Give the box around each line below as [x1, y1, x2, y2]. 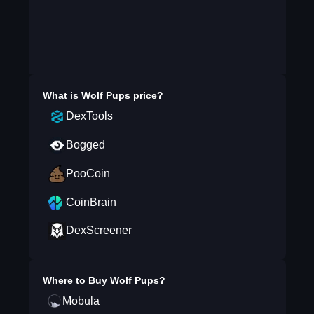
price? [130, 90, 163, 101]
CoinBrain [65, 196, 116, 208]
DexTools [65, 110, 113, 122]
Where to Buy [42, 275, 110, 286]
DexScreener [65, 224, 132, 236]
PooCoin [65, 168, 110, 179]
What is [42, 90, 81, 101]
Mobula [62, 295, 100, 307]
